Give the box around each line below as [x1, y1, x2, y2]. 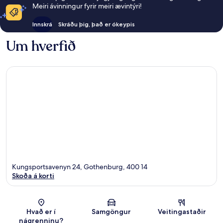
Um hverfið [6, 36, 76, 56]
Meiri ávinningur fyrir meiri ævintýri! [32, 1, 142, 10]
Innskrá [32, 20, 52, 28]
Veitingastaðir [157, 207, 206, 217]
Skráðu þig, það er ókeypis [58, 20, 135, 28]
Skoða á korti [12, 171, 54, 181]
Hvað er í [26, 207, 56, 217]
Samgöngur [92, 207, 131, 217]
